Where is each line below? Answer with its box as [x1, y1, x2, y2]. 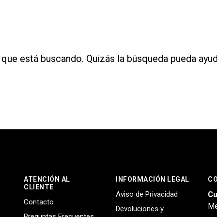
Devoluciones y [116, 204, 164, 213]
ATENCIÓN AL [24, 175, 70, 183]
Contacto [24, 198, 54, 206]
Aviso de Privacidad [116, 190, 178, 199]
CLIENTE [24, 183, 54, 191]
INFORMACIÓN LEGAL [116, 175, 189, 183]
